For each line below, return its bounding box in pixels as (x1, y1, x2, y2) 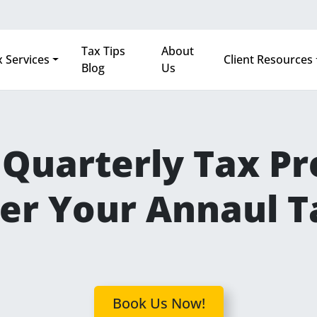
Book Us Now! (112, 293, 205, 313)
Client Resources (223, 52, 313, 68)
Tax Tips (81, 43, 126, 59)
